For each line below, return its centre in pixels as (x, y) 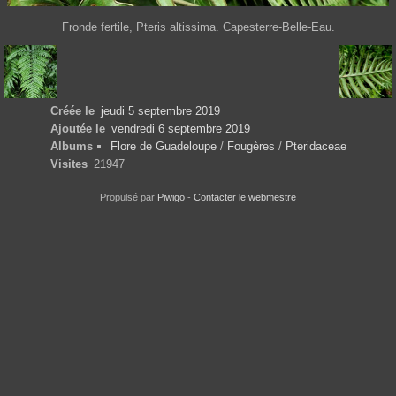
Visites (69, 164)
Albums (72, 147)
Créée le (72, 111)
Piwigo (171, 198)
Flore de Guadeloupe (163, 147)
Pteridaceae (316, 147)
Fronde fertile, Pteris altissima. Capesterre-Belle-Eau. (198, 27)
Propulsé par (129, 198)
